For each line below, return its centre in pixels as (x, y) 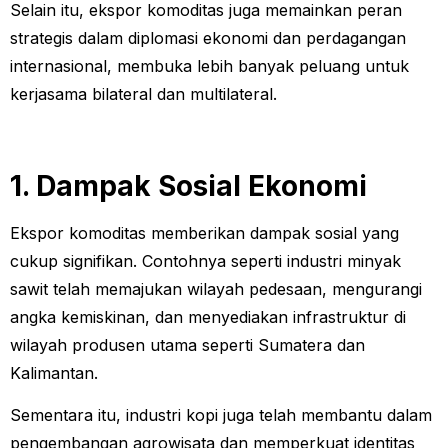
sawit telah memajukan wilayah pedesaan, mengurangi (216, 288)
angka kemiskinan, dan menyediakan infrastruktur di (208, 316)
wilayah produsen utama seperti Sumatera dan (187, 344)
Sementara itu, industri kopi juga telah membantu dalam (221, 415)
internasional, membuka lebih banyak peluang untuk (209, 65)
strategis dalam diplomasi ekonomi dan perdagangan (208, 37)
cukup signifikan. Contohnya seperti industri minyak (205, 260)
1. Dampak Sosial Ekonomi (188, 185)
